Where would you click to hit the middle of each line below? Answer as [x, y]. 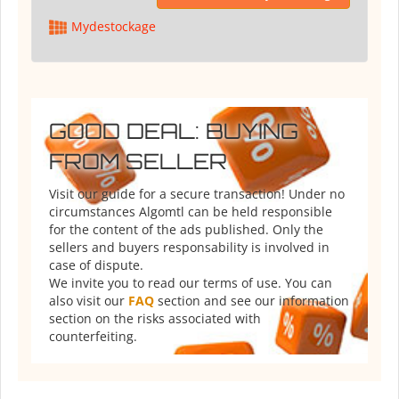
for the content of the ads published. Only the [186, 230]
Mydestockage [114, 27]
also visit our [89, 301]
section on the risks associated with [155, 319]
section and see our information [252, 301]
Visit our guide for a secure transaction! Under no [197, 194]
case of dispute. [96, 265]
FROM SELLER [138, 162]
